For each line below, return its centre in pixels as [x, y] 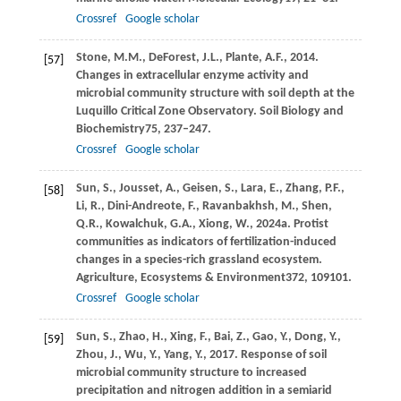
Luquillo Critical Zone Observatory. [167, 111]
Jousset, [142, 188]
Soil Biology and [301, 111]
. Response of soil [280, 354]
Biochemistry [110, 129]
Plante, [245, 57]
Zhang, [305, 188]
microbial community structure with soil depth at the [215, 93]
